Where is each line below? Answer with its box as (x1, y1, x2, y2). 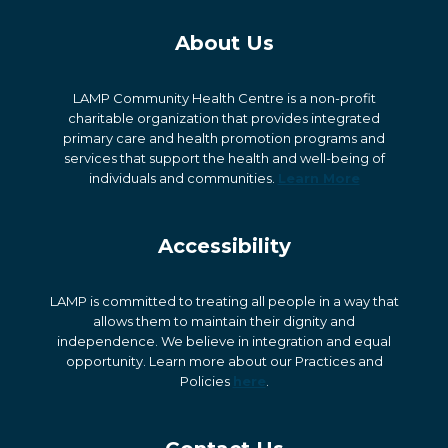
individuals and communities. (88, 170, 278, 186)
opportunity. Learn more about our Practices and (65, 353, 383, 369)
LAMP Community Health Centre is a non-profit (72, 90, 376, 106)
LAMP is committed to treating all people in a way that (49, 293, 399, 309)
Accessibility (157, 234, 291, 258)
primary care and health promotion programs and (63, 130, 385, 146)
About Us (174, 31, 274, 55)
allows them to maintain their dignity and (93, 313, 355, 329)
